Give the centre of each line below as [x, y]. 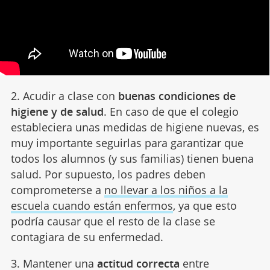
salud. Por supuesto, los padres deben [108, 174]
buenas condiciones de [177, 96]
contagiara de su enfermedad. [87, 237]
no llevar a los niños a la [166, 190]
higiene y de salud [57, 111]
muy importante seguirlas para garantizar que [127, 143]
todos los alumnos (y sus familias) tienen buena [132, 158]
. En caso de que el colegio [171, 111]
